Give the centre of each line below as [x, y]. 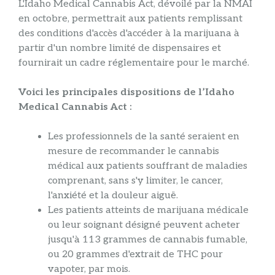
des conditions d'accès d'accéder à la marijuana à [129, 33]
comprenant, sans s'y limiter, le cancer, [135, 181]
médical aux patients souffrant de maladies [148, 166]
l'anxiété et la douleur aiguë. [113, 196]
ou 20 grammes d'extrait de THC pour [135, 254]
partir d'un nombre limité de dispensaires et [120, 48]
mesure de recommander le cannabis [134, 151]
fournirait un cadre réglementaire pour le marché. [134, 63]
